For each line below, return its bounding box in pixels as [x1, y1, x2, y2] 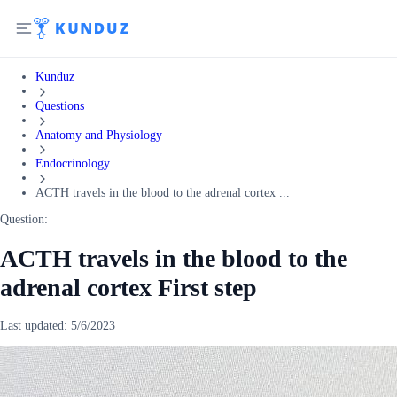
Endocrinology [35, 157, 110, 171]
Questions [35, 98, 84, 113]
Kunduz [35, 70, 74, 83]
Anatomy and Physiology [35, 128, 162, 142]
